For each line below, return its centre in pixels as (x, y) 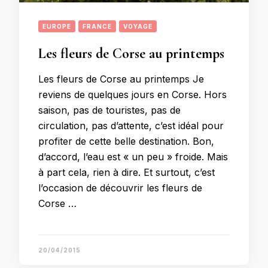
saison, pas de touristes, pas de (109, 110)
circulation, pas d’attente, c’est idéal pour (131, 126)
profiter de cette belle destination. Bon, (126, 141)
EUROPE (57, 26)
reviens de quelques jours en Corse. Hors (133, 95)
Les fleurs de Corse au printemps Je (121, 79)
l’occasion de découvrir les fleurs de (120, 188)
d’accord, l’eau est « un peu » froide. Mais (133, 157)
